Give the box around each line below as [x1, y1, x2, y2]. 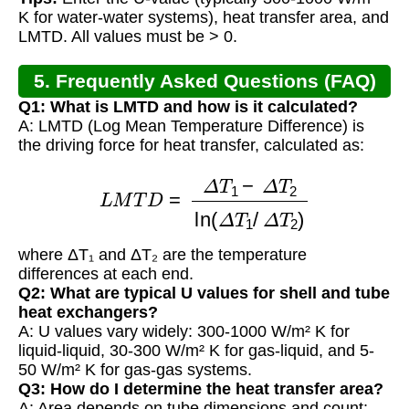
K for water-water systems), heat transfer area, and [18, 8, 389, 27]
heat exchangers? [18, 303, 158, 322]
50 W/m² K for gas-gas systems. [18, 361, 252, 380]
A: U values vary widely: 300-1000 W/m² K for [18, 322, 350, 341]
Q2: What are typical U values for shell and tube [18, 284, 390, 303]
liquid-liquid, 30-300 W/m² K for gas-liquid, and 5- [18, 341, 374, 361]
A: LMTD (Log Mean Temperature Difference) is [18, 117, 364, 136]
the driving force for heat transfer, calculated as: [18, 136, 364, 155]
